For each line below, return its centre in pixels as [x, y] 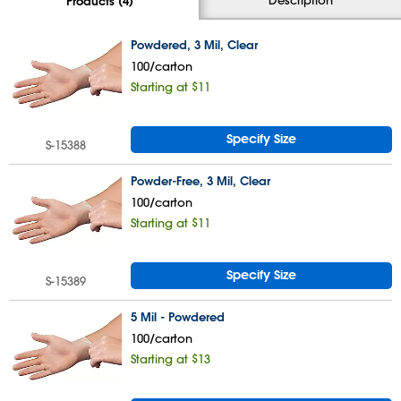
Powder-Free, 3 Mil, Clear [200, 181]
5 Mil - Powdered [178, 317]
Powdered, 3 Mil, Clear [194, 45]
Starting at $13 [171, 358]
